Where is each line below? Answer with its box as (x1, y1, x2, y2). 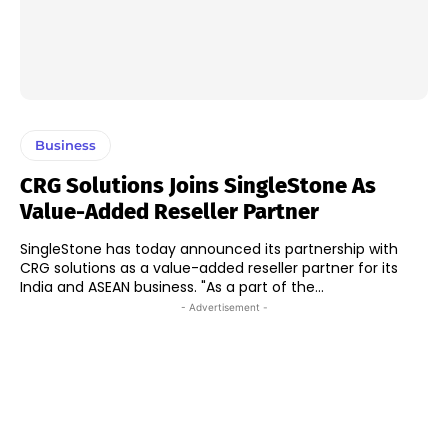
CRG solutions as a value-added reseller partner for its (20, 257, 398, 278)
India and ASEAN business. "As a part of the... (201, 276, 324, 297)
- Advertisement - (180, 300, 268, 313)
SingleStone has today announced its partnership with (20, 238, 398, 259)
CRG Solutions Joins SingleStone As (20, 171, 376, 199)
